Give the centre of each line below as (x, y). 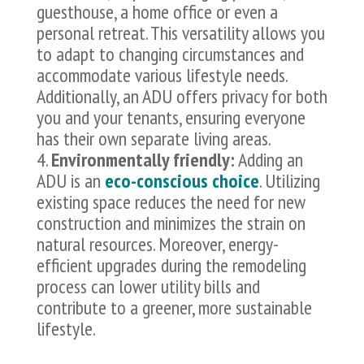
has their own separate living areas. (154, 139)
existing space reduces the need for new (171, 202)
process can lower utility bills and (148, 287)
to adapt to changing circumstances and (170, 54)
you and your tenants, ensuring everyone (171, 118)
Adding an (269, 160)
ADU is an (70, 181)
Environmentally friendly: (143, 160)
